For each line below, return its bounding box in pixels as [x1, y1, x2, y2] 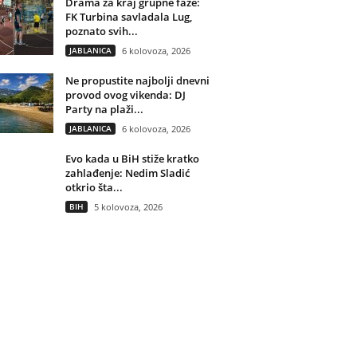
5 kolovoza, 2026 [93, 200, 163, 213]
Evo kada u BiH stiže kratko [65, 151, 199, 166]
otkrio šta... [65, 179, 123, 194]
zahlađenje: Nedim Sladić [65, 165, 190, 180]
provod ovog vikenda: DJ [65, 87, 186, 102]
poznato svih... [65, 23, 138, 38]
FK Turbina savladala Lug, [65, 9, 192, 24]
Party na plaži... [65, 101, 143, 116]
